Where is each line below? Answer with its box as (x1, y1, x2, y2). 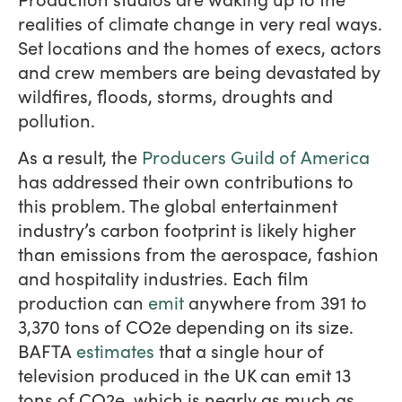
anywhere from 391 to (184, 290, 367, 315)
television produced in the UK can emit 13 (18, 363, 351, 388)
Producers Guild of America (142, 144, 370, 170)
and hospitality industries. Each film (18, 266, 309, 291)
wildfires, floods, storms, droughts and (18, 83, 333, 108)
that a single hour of (154, 338, 324, 363)
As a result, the (18, 144, 142, 170)
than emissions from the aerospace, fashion (18, 241, 379, 267)
